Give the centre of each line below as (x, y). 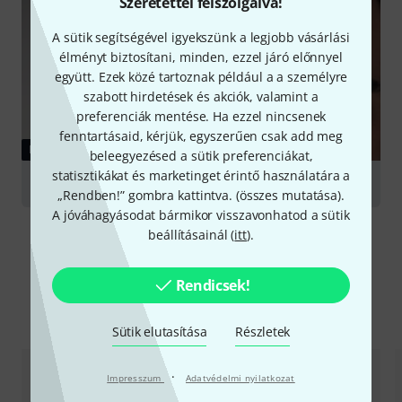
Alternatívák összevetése (201, 315)
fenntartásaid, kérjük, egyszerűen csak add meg (201, 135)
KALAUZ (52, 150)
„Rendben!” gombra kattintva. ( (149, 195)
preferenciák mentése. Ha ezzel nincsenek (201, 116)
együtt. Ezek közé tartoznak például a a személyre (201, 76)
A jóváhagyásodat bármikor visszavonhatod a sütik (201, 214)
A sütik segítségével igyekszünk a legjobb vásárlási (201, 37)
